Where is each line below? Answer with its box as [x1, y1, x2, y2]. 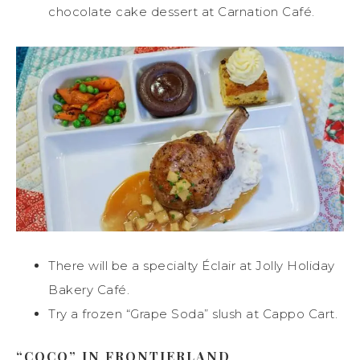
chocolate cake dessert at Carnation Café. [48, 4, 315, 20]
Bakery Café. [48, 281, 129, 297]
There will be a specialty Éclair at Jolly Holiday [48, 257, 335, 273]
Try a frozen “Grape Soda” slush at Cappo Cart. [48, 305, 337, 321]
